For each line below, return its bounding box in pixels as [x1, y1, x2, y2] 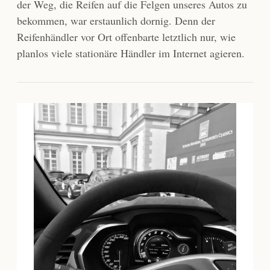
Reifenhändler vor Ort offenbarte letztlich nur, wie [17, 30, 236, 45]
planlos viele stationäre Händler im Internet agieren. [17, 46, 245, 61]
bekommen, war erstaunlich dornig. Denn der [17, 13, 215, 28]
